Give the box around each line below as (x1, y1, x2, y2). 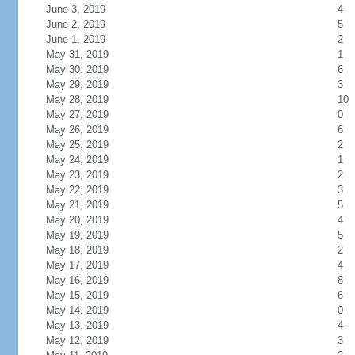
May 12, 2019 (45, 334, 109, 346)
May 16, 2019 (45, 274, 109, 286)
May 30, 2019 (45, 63, 109, 75)
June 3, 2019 (45, 3, 105, 15)
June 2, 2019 (45, 18, 105, 30)
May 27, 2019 (45, 109, 109, 120)
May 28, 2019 (45, 94, 109, 105)
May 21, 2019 (45, 199, 109, 211)
